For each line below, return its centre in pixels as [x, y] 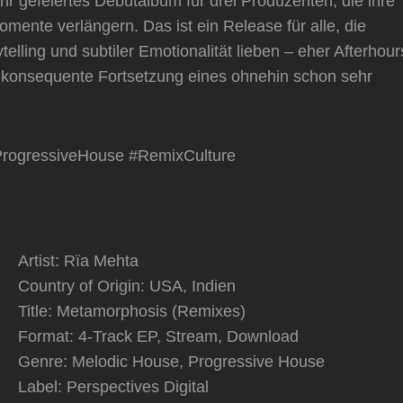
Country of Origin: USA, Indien [127, 287]
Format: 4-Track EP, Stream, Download [158, 337]
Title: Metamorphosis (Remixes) [132, 312]
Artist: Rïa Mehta [78, 261]
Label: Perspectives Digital [113, 387]
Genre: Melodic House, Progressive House [171, 362]
